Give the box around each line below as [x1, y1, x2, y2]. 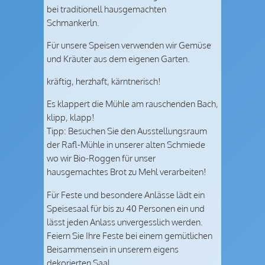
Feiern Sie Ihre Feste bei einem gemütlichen [47, 229, 212, 241]
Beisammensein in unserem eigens [47, 243, 179, 255]
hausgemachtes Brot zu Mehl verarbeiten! [47, 166, 206, 178]
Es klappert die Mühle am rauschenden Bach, [47, 98, 218, 110]
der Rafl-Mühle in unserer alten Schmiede [47, 138, 205, 151]
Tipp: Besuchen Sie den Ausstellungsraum [47, 125, 207, 137]
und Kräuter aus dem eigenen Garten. [47, 52, 190, 64]
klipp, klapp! [47, 111, 95, 124]
